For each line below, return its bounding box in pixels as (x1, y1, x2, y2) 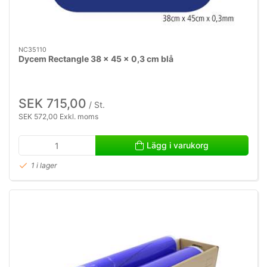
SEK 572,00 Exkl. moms (18, 111, 98, 121)
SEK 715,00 (18, 95, 86, 111)
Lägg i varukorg (146, 140, 209, 151)
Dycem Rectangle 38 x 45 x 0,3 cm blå (18, 53, 173, 64)
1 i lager (31, 160, 57, 170)
